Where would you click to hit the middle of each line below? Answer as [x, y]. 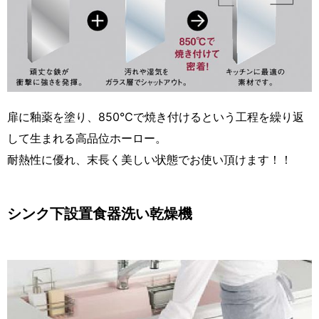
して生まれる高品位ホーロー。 [87, 138]
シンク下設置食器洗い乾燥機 [100, 213]
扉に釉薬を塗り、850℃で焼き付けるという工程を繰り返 [156, 116]
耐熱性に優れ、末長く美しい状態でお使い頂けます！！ [150, 159]
